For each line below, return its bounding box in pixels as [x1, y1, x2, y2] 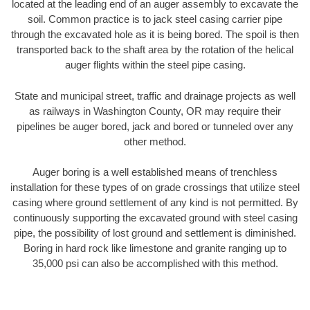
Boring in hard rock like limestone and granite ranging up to [24, 242, 286, 255]
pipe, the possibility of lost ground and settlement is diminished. [14, 227, 296, 239]
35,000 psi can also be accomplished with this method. [32, 257, 278, 270]
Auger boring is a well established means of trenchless [33, 166, 277, 179]
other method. [124, 135, 186, 147]
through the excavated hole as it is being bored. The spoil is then [11, 28, 299, 41]
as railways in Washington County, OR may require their [29, 104, 281, 117]
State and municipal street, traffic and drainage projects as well [15, 89, 295, 102]
